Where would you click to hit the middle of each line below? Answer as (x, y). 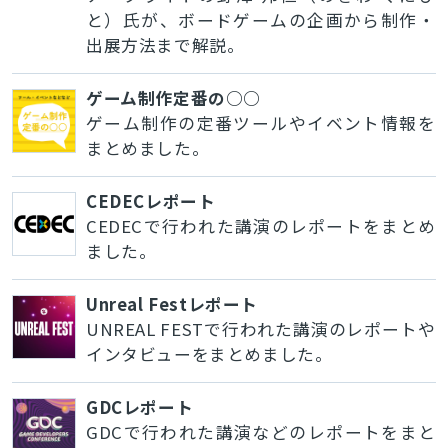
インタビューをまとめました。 (209, 353)
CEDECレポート (150, 200)
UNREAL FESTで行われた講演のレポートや (260, 328)
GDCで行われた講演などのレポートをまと (260, 431)
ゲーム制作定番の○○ (173, 97)
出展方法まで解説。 (165, 44)
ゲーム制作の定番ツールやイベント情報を (260, 122)
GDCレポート (139, 406)
